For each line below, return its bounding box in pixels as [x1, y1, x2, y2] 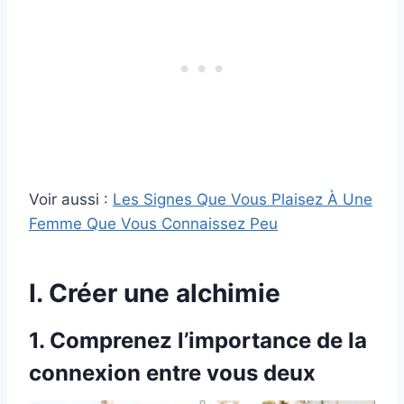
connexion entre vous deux [29, 360, 316, 387]
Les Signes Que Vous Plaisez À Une [113, 190, 372, 209]
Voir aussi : [29, 190, 113, 209]
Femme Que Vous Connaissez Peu [29, 215, 278, 234]
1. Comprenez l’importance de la [29, 327, 367, 354]
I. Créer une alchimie [29, 278, 280, 309]
